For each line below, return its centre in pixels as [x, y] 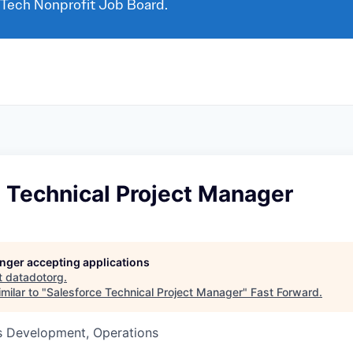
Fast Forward [285, 292]
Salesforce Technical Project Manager [145, 292]
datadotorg [35, 277]
